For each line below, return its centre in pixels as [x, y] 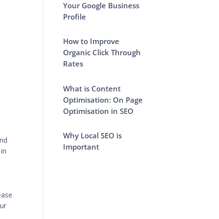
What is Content [92, 88]
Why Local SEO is [93, 135]
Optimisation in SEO [99, 111]
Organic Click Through [102, 52]
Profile [75, 16]
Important [81, 147]
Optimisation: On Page [103, 99]
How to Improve [91, 41]
